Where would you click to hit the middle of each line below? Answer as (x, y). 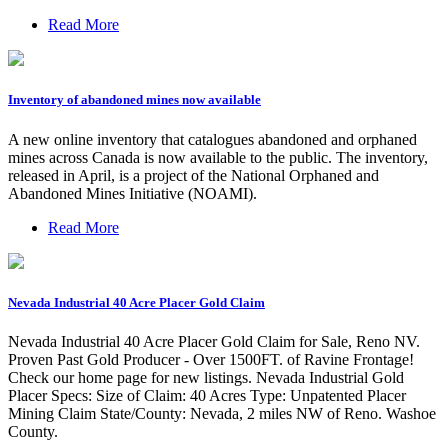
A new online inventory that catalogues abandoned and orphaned (212, 139)
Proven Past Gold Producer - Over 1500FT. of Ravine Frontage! (211, 359)
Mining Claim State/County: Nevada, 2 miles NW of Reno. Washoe (222, 413)
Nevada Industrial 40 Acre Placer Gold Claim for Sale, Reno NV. (214, 341)
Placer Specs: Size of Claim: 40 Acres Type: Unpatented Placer (207, 395)
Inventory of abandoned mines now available (134, 100)
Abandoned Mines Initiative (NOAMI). (132, 193)
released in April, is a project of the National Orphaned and (193, 175)
